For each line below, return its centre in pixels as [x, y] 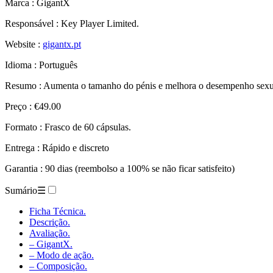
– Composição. [58, 266]
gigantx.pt [62, 44]
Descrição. [50, 222]
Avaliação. [50, 233]
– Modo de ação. [62, 255]
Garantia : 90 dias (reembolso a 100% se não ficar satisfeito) [120, 168]
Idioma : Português [41, 65]
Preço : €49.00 [33, 106]
